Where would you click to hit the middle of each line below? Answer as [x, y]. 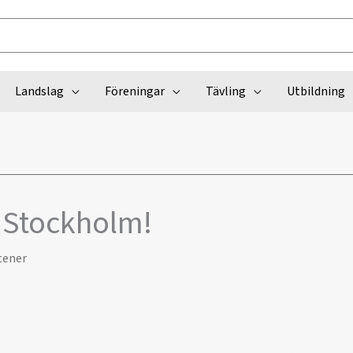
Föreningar [134, 91]
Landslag [39, 91]
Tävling [225, 91]
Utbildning [316, 91]
